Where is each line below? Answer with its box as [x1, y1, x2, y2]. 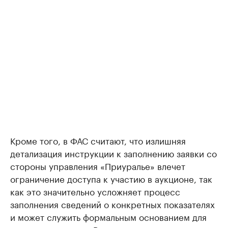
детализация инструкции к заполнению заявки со [10, 146, 217, 160]
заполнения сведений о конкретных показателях [10, 197, 215, 211]
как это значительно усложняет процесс [10, 184, 180, 198]
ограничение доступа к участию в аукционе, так [10, 172, 212, 185]
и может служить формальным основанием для [10, 210, 207, 223]
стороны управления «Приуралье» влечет [10, 159, 185, 173]
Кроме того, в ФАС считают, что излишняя [10, 133, 186, 147]
